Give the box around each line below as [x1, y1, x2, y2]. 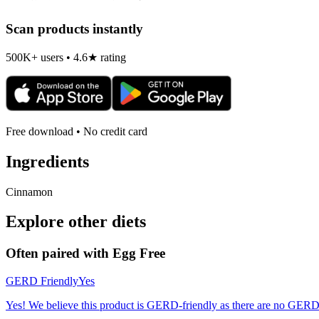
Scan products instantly [6, 21, 143, 37]
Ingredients [6, 152, 89, 171]
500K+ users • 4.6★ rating [6, 51, 126, 63]
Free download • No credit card [6, 125, 147, 137]
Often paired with [6, 246, 113, 261]
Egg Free [113, 246, 165, 261]
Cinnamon [6, 185, 53, 198]
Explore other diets [6, 212, 146, 231]
